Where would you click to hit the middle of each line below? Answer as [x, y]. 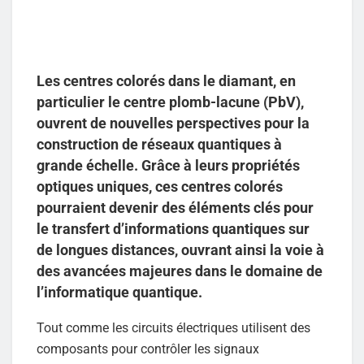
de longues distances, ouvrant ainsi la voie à [180, 250]
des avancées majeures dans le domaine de [180, 271]
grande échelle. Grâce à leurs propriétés [168, 166]
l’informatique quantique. [119, 292]
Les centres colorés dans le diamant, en [166, 81]
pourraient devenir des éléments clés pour [175, 208]
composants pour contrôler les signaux [148, 349]
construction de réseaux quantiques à [159, 145]
